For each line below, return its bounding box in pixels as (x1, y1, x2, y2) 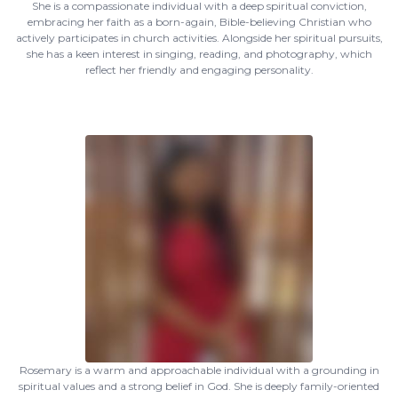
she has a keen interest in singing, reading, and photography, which (26, 47, 372, 60)
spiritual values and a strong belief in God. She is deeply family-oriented (19, 379, 379, 393)
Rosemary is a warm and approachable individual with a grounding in (19, 363, 379, 377)
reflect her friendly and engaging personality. (84, 63, 314, 76)
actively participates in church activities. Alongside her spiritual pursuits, (15, 31, 383, 44)
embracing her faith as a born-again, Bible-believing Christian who (27, 15, 371, 28)
